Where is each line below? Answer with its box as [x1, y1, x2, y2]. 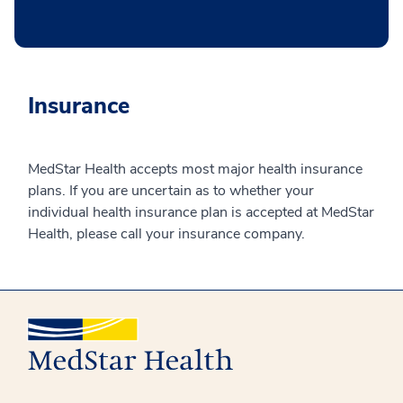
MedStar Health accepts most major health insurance [28, 158, 363, 179]
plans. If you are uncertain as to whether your [28, 180, 314, 201]
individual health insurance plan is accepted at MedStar [28, 201, 374, 222]
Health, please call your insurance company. [28, 223, 305, 244]
